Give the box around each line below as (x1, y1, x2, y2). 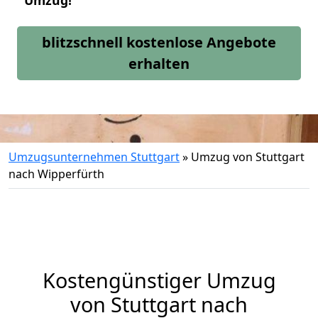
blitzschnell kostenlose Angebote (42, 33, 276, 52)
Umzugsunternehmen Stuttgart (9, 149, 180, 165)
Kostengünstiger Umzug (42, 266, 276, 294)
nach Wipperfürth (9, 166, 104, 182)
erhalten (128, 54, 190, 73)
